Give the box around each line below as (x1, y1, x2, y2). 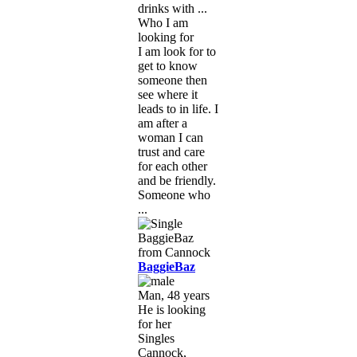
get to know (138, 58, 198, 73)
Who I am (138, 15, 188, 29)
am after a (138, 116, 187, 130)
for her (138, 316, 171, 331)
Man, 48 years (138, 288, 210, 302)
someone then (138, 73, 207, 87)
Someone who (138, 187, 210, 202)
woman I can (138, 130, 203, 144)
